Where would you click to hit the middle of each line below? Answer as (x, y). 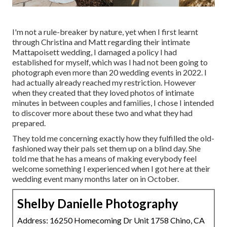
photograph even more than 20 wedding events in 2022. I (109, 72)
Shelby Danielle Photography (98, 204)
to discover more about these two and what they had (102, 113)
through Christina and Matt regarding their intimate (101, 42)
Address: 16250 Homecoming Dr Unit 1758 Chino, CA (111, 220)
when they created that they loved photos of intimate (103, 93)
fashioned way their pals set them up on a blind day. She (106, 148)
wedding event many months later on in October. (96, 179)
